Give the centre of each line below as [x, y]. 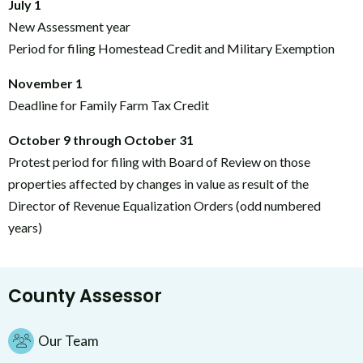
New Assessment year [69, 26]
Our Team [68, 340]
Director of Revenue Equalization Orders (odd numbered [164, 205]
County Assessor [85, 296]
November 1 [45, 83]
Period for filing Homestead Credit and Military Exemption [171, 48]
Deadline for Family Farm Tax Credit [109, 105]
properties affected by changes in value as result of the [158, 184]
